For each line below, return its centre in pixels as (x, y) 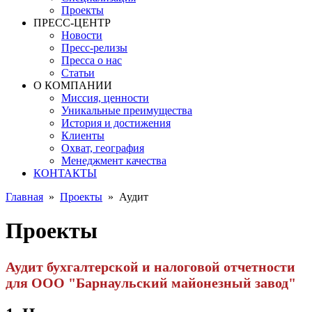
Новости (82, 35)
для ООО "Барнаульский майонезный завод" (151, 282)
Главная (24, 197)
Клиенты (83, 135)
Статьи (78, 73)
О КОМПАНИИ (73, 85)
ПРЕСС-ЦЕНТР (72, 23)
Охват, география (103, 148)
